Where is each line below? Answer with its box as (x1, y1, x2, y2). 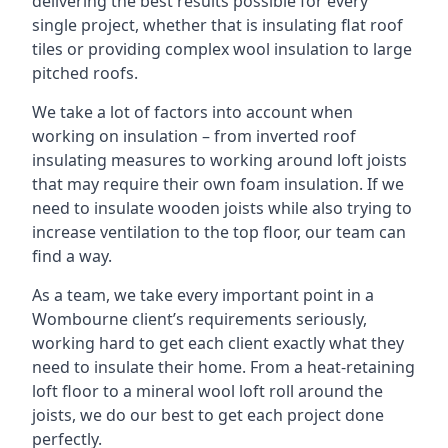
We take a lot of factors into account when (32, 101, 353, 123)
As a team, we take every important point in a (32, 284, 374, 306)
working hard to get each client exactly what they (32, 332, 404, 354)
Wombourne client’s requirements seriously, (32, 308, 367, 330)
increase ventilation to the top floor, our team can (32, 221, 406, 243)
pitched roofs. (32, 62, 138, 84)
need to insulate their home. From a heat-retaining (32, 356, 415, 378)
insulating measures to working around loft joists (32, 149, 407, 171)
